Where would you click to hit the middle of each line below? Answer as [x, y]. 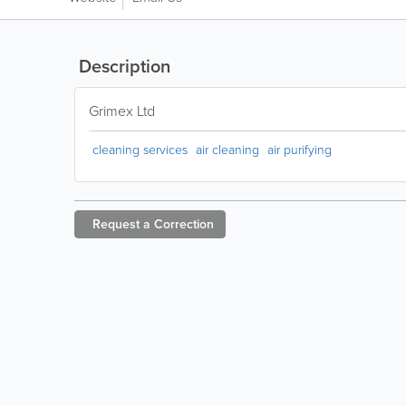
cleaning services [140, 149]
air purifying [300, 149]
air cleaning [227, 149]
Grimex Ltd [122, 111]
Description [122, 66]
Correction [184, 224]
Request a [121, 224]
